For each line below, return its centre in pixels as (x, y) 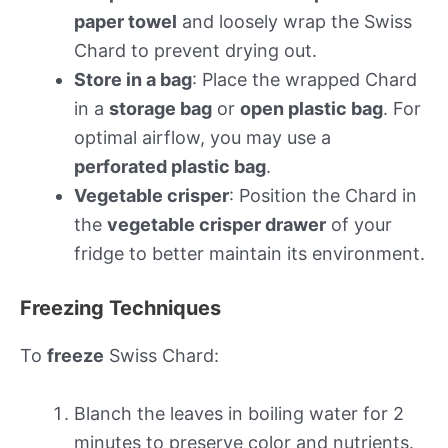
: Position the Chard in (323, 196)
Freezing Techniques (120, 308)
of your (359, 225)
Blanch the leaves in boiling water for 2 (239, 414)
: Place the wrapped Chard (304, 80)
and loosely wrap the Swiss (294, 22)
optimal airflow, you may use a (202, 138)
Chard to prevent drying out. (195, 51)
